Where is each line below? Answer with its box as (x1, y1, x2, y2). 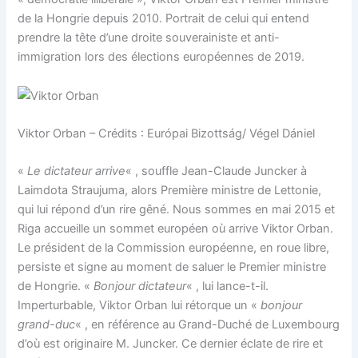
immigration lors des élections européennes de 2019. (18, 50, 305, 65)
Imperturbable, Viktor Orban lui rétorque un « (18, 298, 261, 313)
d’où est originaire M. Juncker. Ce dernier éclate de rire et (18, 336, 324, 352)
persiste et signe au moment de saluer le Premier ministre (18, 260, 327, 275)
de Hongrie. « (18, 279, 94, 294)
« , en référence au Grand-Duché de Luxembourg (75, 317, 340, 332)
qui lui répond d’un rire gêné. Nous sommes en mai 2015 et (18, 202, 336, 217)
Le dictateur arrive (27, 164, 126, 179)
